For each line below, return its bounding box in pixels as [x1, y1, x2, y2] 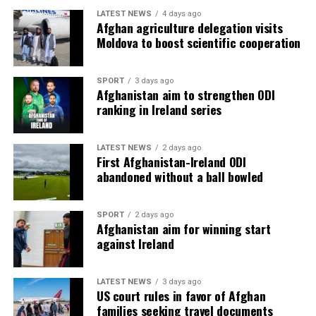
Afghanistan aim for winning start [96, 219, 271, 238]
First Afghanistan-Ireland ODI [96, 152, 246, 171]
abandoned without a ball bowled [96, 167, 263, 186]
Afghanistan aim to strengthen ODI [96, 85, 275, 104]
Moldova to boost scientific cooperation [96, 33, 301, 52]
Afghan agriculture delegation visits [96, 18, 283, 37]
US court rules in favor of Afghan [96, 286, 266, 305]
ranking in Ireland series [96, 100, 222, 119]
